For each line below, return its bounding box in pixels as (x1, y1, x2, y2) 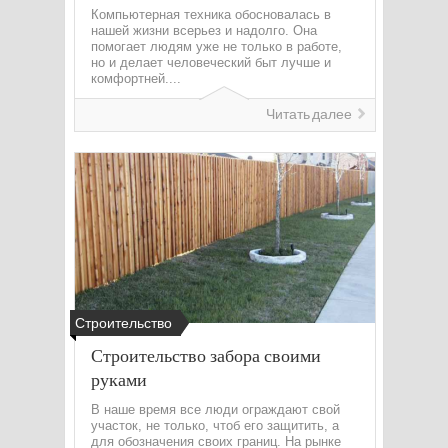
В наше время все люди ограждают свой (91, 402, 340, 417)
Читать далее (266, 106, 352, 123)
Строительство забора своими (91, 344, 321, 366)
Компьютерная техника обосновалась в (91, 7, 331, 22)
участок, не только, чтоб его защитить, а (91, 418, 339, 433)
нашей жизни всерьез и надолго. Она (91, 23, 317, 38)
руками (91, 368, 147, 390)
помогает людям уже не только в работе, (91, 39, 342, 54)
